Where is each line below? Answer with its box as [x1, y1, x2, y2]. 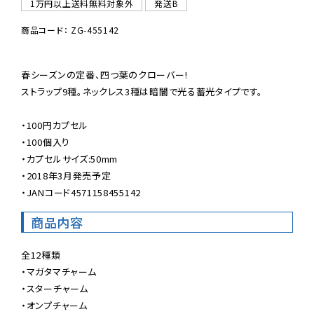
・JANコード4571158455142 [21, 185, 141, 199]
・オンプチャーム [21, 298, 88, 312]
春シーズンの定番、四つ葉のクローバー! [21, 67, 188, 81]
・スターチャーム [21, 281, 88, 295]
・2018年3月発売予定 [21, 168, 111, 182]
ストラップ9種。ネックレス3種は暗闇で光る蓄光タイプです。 [21, 84, 263, 98]
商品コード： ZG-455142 [21, 23, 120, 36]
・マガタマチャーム [21, 264, 97, 278]
